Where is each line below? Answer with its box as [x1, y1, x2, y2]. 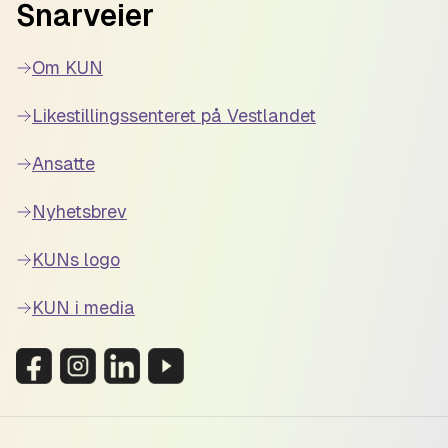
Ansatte [32, 153, 95, 174]
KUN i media [32, 297, 135, 318]
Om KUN [32, 57, 103, 78]
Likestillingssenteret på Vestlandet [32, 105, 316, 126]
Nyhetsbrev [32, 201, 127, 222]
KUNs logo [32, 249, 120, 270]
